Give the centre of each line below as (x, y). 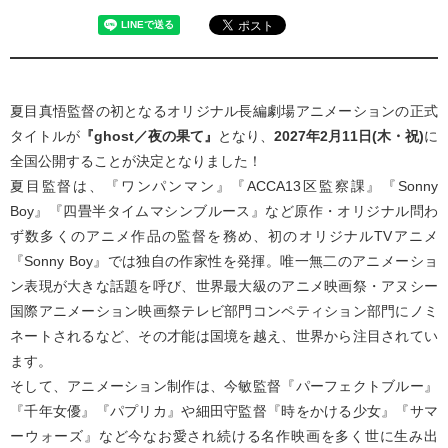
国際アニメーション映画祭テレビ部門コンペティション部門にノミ (224, 311)
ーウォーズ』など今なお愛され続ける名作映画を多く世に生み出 (224, 436)
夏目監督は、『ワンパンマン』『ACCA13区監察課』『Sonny (224, 186)
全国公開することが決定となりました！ (136, 161)
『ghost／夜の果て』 (149, 136)
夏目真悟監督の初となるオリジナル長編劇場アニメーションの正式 (224, 111)
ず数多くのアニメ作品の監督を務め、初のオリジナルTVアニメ (224, 236)
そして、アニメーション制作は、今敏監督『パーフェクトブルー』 (224, 386)
